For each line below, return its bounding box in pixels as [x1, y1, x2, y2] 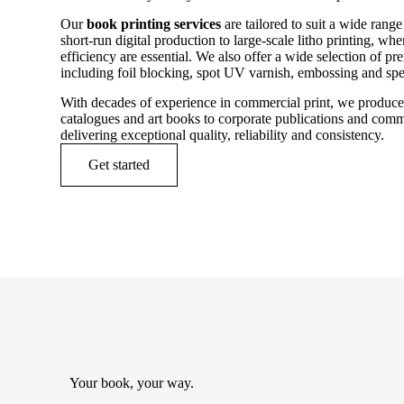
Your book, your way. [69, 375, 195, 390]
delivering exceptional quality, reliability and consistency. [60, 127, 385, 142]
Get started [88, 157, 151, 172]
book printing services [87, 16, 222, 32]
